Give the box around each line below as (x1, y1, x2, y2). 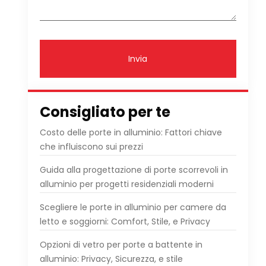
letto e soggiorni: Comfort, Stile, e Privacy (39, 216, 210, 227)
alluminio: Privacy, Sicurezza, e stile (39, 253, 183, 265)
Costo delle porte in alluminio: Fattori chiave (39, 126, 222, 138)
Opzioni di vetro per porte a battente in (39, 239, 202, 251)
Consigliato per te (39, 102, 170, 122)
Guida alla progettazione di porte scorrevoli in (39, 164, 228, 176)
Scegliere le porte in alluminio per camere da (39, 201, 226, 213)
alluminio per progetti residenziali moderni (39, 178, 214, 190)
